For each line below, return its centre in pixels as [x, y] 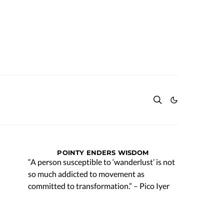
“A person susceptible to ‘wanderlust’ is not [101, 162]
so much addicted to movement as [86, 174]
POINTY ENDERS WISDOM [103, 152]
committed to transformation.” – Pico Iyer [99, 186]
